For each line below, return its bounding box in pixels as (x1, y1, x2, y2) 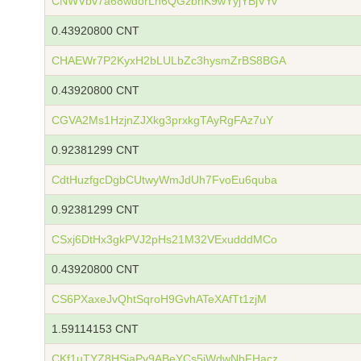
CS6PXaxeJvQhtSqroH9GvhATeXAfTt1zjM (52, 293, 267, 305)
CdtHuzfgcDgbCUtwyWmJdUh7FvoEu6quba (52, 173, 277, 186)
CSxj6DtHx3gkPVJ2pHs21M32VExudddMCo (52, 233, 277, 246)
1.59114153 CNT (52, 322, 139, 335)
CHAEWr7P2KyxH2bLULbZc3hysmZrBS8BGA (52, 54, 286, 67)
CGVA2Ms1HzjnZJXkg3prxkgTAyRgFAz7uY (52, 114, 273, 127)
